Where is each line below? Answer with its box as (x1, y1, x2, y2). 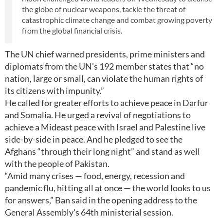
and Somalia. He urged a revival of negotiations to (5, 109, 191, 120)
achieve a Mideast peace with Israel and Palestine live (5, 122, 205, 132)
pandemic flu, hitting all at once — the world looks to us (5, 182, 211, 193)
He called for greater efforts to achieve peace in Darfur (5, 97, 208, 108)
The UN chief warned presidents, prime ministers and (5, 49, 205, 59)
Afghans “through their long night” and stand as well (5, 146, 200, 157)
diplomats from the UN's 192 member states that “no (5, 61, 204, 72)
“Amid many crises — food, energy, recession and (5, 170, 185, 181)
